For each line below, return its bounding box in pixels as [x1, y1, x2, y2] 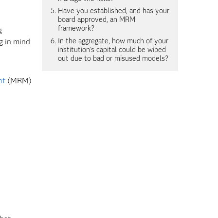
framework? [57, 24, 94, 33]
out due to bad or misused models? [57, 54, 168, 63]
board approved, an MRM [57, 15, 135, 24]
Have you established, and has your [57, 6, 169, 16]
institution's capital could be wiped [57, 45, 166, 54]
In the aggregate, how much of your [57, 36, 168, 45]
